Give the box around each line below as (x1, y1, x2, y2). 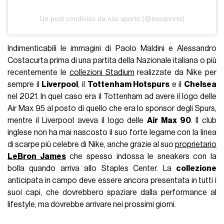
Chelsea (183, 80, 216, 88)
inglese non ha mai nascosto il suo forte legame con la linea (7, 128, 216, 136)
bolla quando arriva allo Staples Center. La (7, 164, 176, 172)
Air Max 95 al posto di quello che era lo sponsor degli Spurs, (7, 104, 216, 112)
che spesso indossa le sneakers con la (65, 152, 216, 160)
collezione (175, 164, 216, 172)
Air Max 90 (147, 116, 191, 124)
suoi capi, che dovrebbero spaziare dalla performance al (7, 188, 216, 196)
